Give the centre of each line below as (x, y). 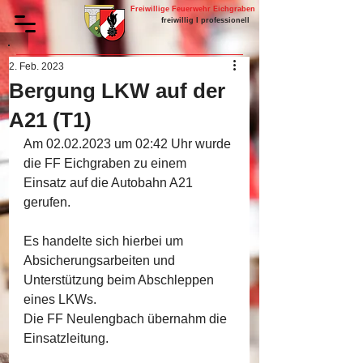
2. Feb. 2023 (36, 66)
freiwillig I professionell (205, 20)
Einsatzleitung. (66, 338)
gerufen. (47, 202)
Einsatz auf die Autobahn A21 (110, 183)
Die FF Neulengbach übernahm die (127, 319)
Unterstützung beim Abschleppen (120, 280)
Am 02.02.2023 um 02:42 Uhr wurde (129, 144)
